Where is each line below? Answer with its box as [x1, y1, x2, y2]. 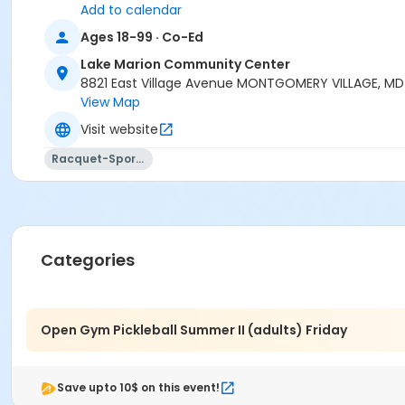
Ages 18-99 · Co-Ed [80, 27, 203, 46]
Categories [41, 249, 135, 272]
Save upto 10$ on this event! [57, 380, 220, 396]
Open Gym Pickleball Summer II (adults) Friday [41, 320, 347, 339]
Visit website [80, 119, 158, 138]
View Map [80, 93, 140, 112]
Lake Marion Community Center [80, 55, 290, 74]
